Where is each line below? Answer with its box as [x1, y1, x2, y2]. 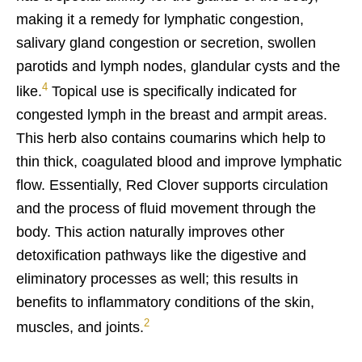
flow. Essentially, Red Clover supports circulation [16, 177, 328, 193]
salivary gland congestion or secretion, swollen [16, 35, 316, 51]
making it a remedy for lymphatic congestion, [16, 11, 304, 27]
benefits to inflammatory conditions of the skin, [16, 294, 314, 310]
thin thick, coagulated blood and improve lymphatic [16, 154, 342, 170]
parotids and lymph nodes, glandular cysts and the [16, 58, 340, 74]
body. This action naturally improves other [16, 224, 284, 240]
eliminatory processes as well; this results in [16, 271, 298, 287]
